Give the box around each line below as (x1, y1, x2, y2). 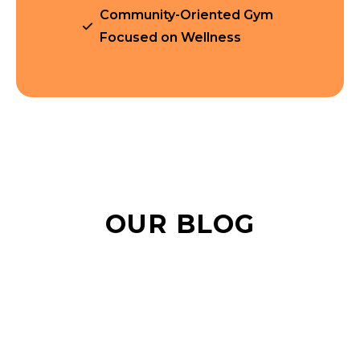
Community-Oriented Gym (100, 7, 274, 22)
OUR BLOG (105, 208, 255, 239)
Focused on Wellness (100, 30, 242, 45)
